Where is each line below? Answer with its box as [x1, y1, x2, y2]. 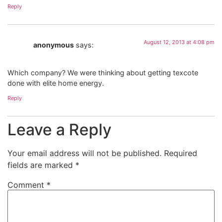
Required [164, 148, 197, 158]
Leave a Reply [7, 119, 111, 139]
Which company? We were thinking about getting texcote [7, 68, 198, 77]
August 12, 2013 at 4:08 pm [144, 38, 215, 46]
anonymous [33, 40, 74, 49]
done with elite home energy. [7, 79, 104, 88]
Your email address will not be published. [7, 148, 162, 158]
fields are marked [7, 160, 75, 170]
